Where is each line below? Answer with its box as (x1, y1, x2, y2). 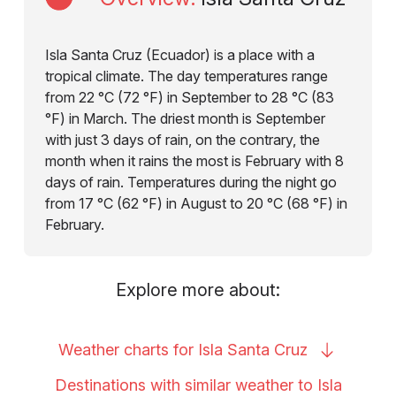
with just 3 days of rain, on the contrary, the (44, 130, 320, 148)
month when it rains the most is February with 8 (44, 151, 344, 170)
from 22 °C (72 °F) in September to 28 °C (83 (44, 88, 334, 106)
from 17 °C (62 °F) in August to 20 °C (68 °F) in (44, 194, 347, 212)
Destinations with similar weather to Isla (54, 375, 342, 394)
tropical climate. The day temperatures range (44, 66, 328, 85)
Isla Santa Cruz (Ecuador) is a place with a (44, 45, 315, 64)
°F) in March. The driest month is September (44, 109, 325, 127)
